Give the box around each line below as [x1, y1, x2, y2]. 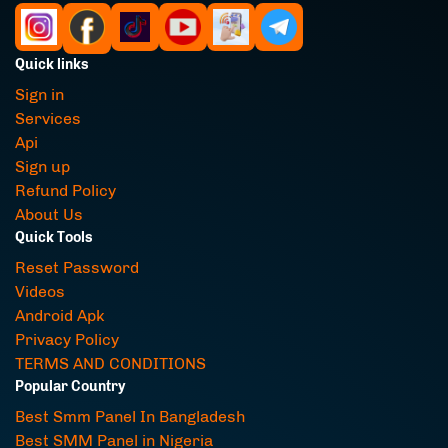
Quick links [15, 56, 89, 73]
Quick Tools [15, 229, 93, 246]
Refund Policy [15, 181, 116, 200]
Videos [15, 282, 65, 301]
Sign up [15, 157, 70, 176]
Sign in [15, 85, 64, 104]
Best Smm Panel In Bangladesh [15, 407, 245, 426]
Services [15, 109, 81, 128]
